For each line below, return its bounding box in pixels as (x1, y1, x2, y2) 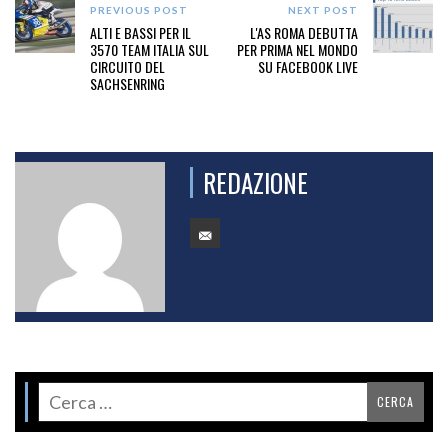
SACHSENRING (90, 72, 165, 94)
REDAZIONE (203, 163, 308, 201)
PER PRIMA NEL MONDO (236, 38, 358, 60)
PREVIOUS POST (90, 3, 188, 16)
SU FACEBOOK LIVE (257, 55, 358, 77)
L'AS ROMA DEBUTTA (249, 21, 358, 43)
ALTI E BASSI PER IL (90, 21, 191, 43)
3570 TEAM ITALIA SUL (90, 38, 209, 60)
